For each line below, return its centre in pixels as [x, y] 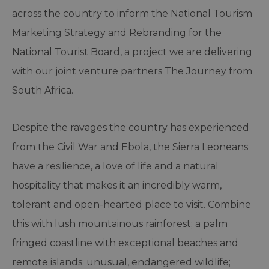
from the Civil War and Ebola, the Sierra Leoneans [130, 147]
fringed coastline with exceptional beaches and [125, 243]
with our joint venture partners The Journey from [132, 71]
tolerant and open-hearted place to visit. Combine [131, 205]
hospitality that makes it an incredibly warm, [117, 186]
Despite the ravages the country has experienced [131, 128]
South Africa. [43, 91]
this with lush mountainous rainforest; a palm [120, 224]
